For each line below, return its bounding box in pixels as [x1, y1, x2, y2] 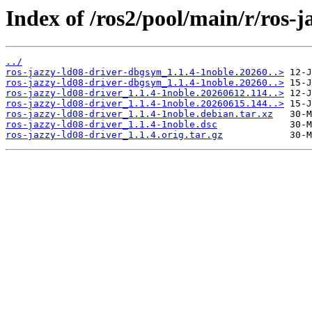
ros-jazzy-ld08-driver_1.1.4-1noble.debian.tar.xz [6, 109, 273, 120]
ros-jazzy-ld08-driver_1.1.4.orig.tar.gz [6, 130, 223, 141]
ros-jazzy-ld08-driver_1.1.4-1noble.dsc [6, 119, 217, 130]
